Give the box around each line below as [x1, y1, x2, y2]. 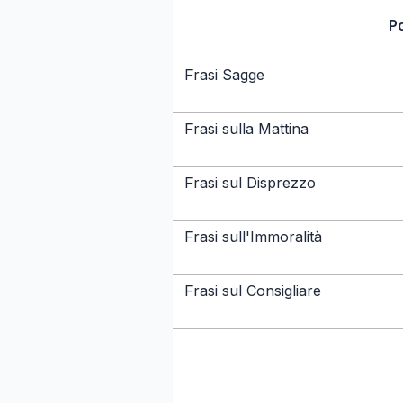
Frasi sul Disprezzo [184, 174, 316, 192]
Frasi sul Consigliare [184, 282, 321, 300]
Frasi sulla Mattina [184, 120, 309, 138]
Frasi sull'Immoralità [184, 228, 322, 246]
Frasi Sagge [184, 66, 264, 84]
